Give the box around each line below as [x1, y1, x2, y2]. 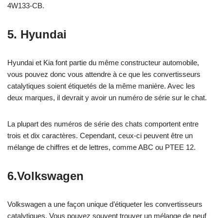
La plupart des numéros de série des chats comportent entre [7, 119, 199, 128]
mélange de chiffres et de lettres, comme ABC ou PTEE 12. [7, 143, 196, 151]
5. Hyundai [7, 27, 67, 41]
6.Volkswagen [7, 169, 84, 182]
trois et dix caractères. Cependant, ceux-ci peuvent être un [7, 131, 193, 140]
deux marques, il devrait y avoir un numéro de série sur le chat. [7, 93, 207, 102]
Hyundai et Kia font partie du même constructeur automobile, [7, 58, 199, 67]
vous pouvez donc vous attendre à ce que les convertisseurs [7, 70, 200, 78]
